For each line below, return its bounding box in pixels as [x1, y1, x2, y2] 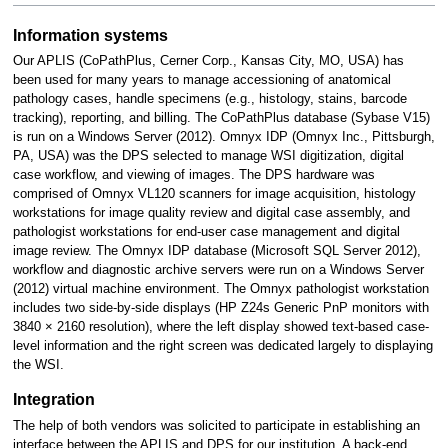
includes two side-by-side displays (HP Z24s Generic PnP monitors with [12, 301, 429, 316]
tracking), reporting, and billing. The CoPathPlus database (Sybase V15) [12, 111, 430, 126]
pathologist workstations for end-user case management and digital [12, 225, 400, 240]
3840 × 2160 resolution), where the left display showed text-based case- [12, 320, 429, 335]
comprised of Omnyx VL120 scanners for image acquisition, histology [12, 187, 416, 202]
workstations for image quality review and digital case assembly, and [12, 206, 410, 221]
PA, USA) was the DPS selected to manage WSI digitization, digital [12, 149, 404, 164]
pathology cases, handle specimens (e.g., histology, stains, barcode [12, 92, 407, 107]
